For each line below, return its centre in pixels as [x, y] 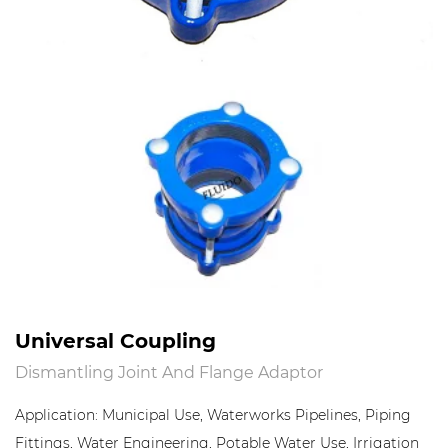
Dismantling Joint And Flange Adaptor [169, 371]
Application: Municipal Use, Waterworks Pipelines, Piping [213, 415]
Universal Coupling [115, 339]
